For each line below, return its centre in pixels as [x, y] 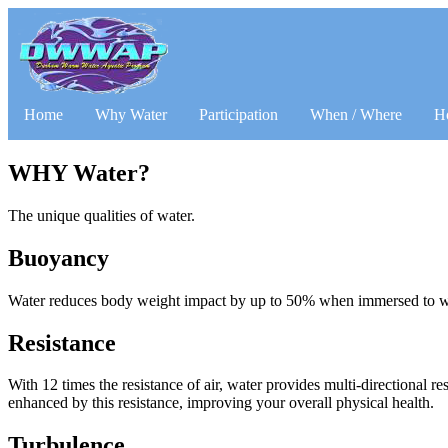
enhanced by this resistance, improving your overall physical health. [221, 403]
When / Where [356, 114]
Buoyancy [58, 257]
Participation [238, 114]
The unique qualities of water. [101, 215]
